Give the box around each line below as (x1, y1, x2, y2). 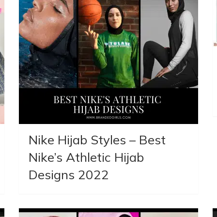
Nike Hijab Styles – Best (29, 131, 166, 148)
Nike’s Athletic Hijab (29, 149, 144, 165)
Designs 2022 (29, 166, 109, 183)
